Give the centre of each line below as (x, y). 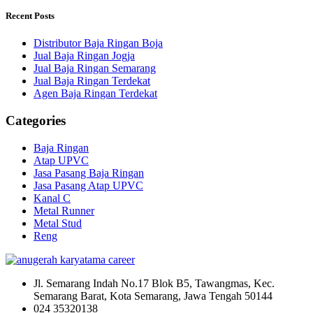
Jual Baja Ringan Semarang (95, 68)
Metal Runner (64, 210)
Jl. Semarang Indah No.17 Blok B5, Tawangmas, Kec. (154, 283)
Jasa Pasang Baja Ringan (89, 173)
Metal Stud (58, 223)
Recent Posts (30, 16)
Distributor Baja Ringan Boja (98, 43)
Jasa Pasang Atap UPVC (88, 185)
